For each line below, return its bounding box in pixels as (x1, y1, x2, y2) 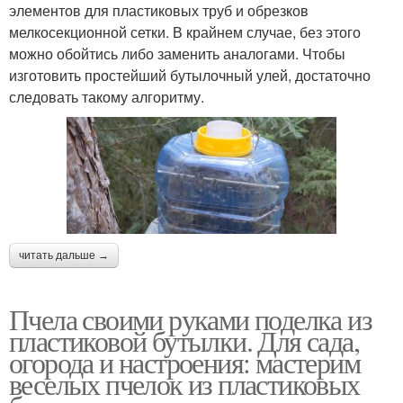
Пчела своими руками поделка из (9, 299, 372, 338)
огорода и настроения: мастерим (9, 342, 360, 381)
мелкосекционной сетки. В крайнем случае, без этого (9, 21, 361, 42)
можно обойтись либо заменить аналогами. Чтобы (9, 42, 345, 64)
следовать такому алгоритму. (9, 85, 204, 107)
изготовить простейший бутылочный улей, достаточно (9, 64, 371, 85)
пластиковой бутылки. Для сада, (9, 320, 359, 360)
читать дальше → (19, 248, 109, 262)
